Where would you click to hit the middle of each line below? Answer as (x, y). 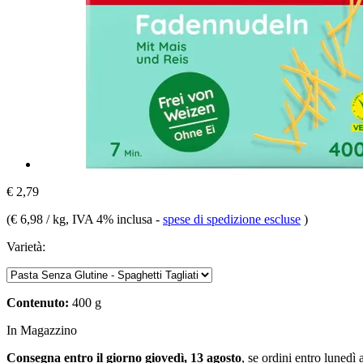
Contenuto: (38, 302)
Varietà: (26, 246)
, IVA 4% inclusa (111, 219)
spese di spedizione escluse (232, 219)
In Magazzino (42, 330)
